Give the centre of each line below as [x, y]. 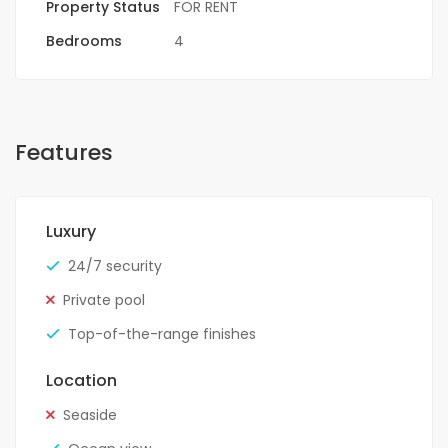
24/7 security [115, 266]
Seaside [90, 415]
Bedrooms [84, 41]
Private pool [104, 300]
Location [81, 381]
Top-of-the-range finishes [162, 334]
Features [64, 153]
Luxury [71, 232]
